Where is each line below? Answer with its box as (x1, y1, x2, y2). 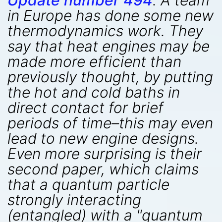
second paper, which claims (7, 160, 199, 178)
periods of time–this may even (7, 114, 213, 132)
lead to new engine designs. (7, 129, 199, 147)
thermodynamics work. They (7, 22, 203, 40)
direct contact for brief (7, 99, 164, 116)
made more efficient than (7, 53, 181, 70)
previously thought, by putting (7, 68, 213, 86)
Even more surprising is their (7, 145, 202, 163)
